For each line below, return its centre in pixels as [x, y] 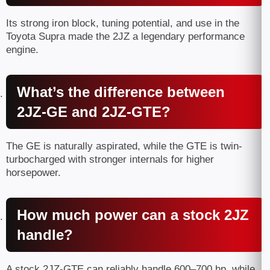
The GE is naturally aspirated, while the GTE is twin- [124, 146]
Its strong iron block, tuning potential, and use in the [123, 23]
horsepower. [33, 173]
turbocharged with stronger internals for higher [110, 159]
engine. [22, 50]
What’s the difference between [121, 92]
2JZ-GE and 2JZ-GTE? [94, 112]
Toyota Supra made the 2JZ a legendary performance [125, 36]
